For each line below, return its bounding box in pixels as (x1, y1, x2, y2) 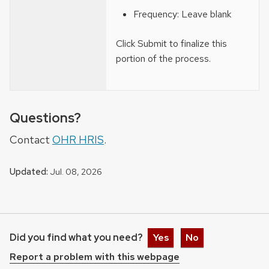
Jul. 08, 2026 (48, 166, 102, 178)
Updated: (10, 166, 48, 178)
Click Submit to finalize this (116, 37, 227, 50)
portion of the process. (116, 52, 211, 65)
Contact (10, 133, 52, 147)
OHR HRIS (52, 133, 104, 147)
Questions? (10, 109, 81, 127)
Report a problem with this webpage (10, 250, 180, 264)
